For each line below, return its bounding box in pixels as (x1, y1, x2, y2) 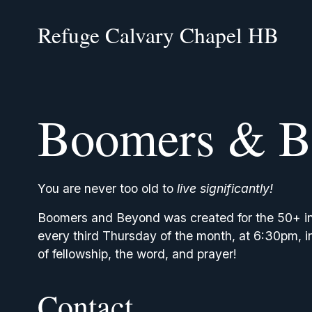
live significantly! (176, 180, 273, 196)
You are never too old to (37, 180, 177, 196)
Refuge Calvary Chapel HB (37, 19, 279, 49)
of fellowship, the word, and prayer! (37, 246, 237, 261)
